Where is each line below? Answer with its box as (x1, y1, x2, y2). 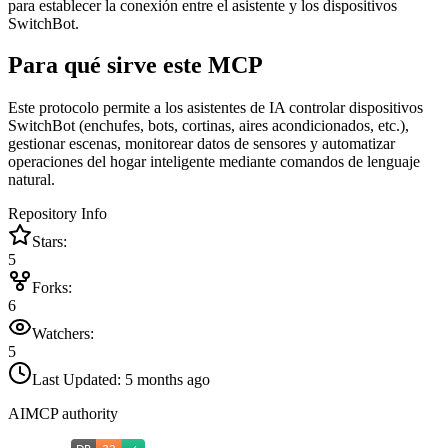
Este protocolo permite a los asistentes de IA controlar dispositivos (8, 99, 423, 117)
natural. (8, 171, 55, 189)
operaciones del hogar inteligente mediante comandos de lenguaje (8, 153, 420, 171)
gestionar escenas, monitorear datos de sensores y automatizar (8, 135, 395, 153)
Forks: (32, 279, 72, 297)
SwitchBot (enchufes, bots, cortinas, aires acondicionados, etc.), (8, 117, 409, 135)
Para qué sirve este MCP (8, 52, 263, 79)
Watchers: (32, 325, 94, 343)
